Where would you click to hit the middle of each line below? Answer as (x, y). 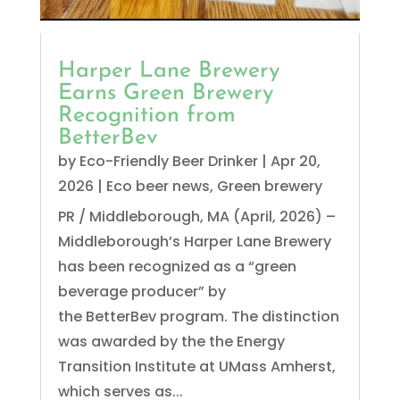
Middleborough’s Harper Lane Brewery (194, 241)
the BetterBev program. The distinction (198, 316)
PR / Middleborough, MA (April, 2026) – (196, 216)
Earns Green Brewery (166, 93)
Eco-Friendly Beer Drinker (168, 161)
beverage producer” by (142, 291)
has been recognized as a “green (177, 266)
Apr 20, (295, 161)
